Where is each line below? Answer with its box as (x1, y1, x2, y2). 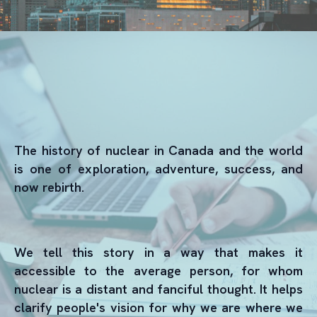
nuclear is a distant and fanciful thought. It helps (14, 281, 303, 297)
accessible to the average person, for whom (14, 263, 303, 279)
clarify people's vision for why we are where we (14, 299, 303, 316)
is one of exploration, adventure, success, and (14, 161, 303, 177)
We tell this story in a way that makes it (14, 244, 303, 260)
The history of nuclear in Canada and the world (14, 142, 303, 158)
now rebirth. (14, 179, 88, 195)
